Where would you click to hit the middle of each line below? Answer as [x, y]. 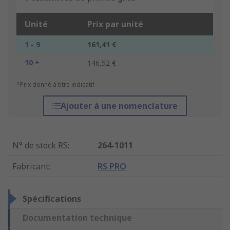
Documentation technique [77, 218]
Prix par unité [115, 24]
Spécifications [52, 199]
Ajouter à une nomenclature [119, 106]
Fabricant [31, 167]
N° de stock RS [40, 146]
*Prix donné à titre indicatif [55, 85]
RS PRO [112, 167]
